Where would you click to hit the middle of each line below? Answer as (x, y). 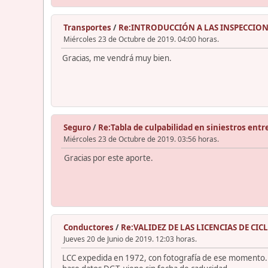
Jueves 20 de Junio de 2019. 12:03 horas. (130, 239)
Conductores (89, 227)
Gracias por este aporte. (108, 158)
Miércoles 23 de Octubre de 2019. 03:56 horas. (141, 139)
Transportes (87, 27)
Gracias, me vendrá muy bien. (117, 58)
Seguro (77, 127)
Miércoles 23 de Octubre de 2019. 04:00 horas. (141, 39)
